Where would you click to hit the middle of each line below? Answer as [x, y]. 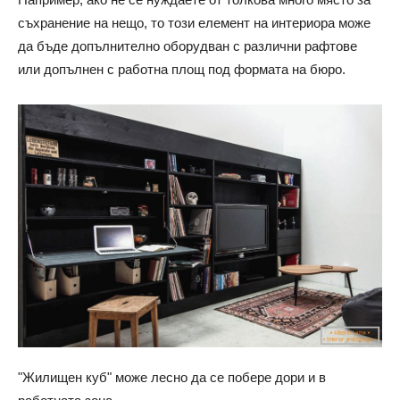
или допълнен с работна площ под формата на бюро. [182, 69]
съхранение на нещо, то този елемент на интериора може [194, 22]
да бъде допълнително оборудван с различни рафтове [187, 46]
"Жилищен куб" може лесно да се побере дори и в [172, 377]
